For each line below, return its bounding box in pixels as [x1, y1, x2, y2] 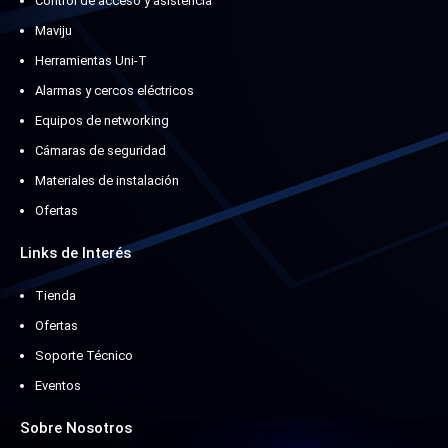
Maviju [35, 22, 72, 38]
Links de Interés [20, 243, 131, 262]
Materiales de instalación [35, 172, 179, 188]
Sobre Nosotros [20, 418, 132, 437]
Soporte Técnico [35, 347, 133, 363]
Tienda [35, 287, 76, 303]
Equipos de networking [35, 112, 169, 128]
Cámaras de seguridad [35, 142, 166, 158]
